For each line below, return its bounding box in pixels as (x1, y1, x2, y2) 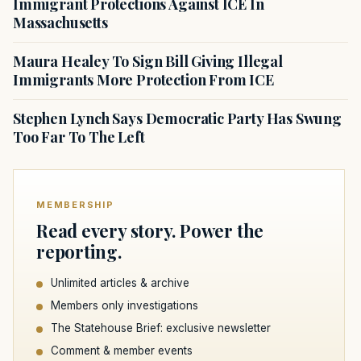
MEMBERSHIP (36, 198, 114, 210)
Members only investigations (51, 298, 198, 312)
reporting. (36, 239, 122, 263)
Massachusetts (13, 12, 108, 32)
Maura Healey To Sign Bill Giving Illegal (13, 51, 283, 71)
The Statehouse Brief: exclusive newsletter (51, 321, 271, 334)
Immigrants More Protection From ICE (13, 69, 274, 89)
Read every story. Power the (36, 218, 264, 243)
